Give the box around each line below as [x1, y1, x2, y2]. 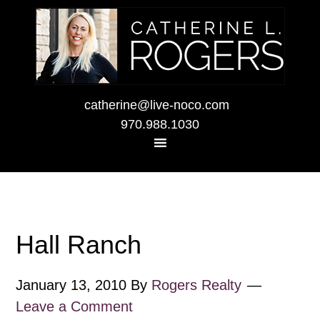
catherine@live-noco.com [84, 98, 229, 112]
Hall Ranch [16, 230, 142, 259]
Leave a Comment [16, 299, 134, 314]
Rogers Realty [151, 277, 242, 293]
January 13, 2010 [16, 277, 127, 293]
